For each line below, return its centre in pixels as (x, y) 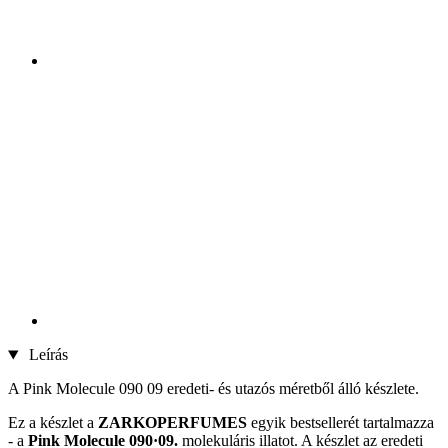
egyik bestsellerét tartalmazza (340, 423)
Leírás (46, 355)
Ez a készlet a (53, 423)
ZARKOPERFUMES (172, 423)
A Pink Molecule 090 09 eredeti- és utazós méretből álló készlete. (213, 389)
